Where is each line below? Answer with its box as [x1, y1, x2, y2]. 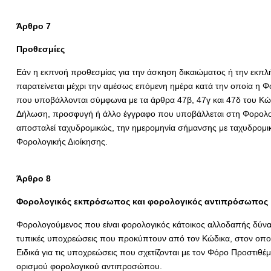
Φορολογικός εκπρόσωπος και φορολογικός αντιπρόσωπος [16, 197, 268, 206]
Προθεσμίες [16, 44, 65, 54]
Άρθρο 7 [16, 21, 51, 31]
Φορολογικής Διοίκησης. [16, 137, 108, 146]
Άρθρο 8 [16, 174, 51, 183]
